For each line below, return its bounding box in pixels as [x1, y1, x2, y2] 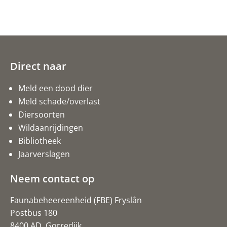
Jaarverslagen [18, 148, 70, 160]
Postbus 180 [10, 207, 57, 218]
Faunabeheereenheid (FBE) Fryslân [10, 194, 142, 206]
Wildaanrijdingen [18, 122, 83, 133]
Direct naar [10, 59, 66, 73]
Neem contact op [10, 171, 94, 185]
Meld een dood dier [18, 82, 93, 94]
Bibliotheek [18, 135, 61, 146]
